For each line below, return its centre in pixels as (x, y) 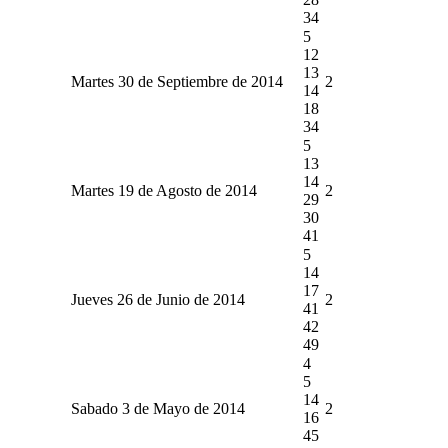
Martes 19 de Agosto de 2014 (163, 190)
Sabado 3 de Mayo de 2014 (157, 408)
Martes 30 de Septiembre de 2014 (176, 81)
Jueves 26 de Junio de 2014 (157, 299)
